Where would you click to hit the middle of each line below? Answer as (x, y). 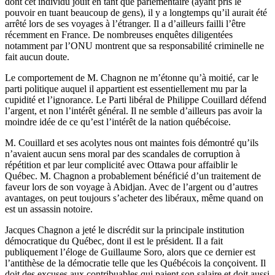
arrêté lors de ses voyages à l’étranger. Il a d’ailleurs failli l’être (125, 23)
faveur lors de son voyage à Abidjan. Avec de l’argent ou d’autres (131, 187)
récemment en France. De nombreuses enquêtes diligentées (119, 34)
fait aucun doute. (37, 56)
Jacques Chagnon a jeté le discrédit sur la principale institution (125, 230)
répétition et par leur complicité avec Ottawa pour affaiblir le (121, 165)
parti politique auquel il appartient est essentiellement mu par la (126, 88)
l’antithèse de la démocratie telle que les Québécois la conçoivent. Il (135, 263)
